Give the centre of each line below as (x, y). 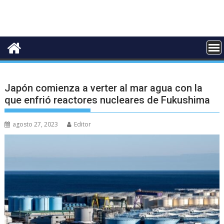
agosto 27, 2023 (35, 124)
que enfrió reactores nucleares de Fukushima (107, 100)
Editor (83, 124)
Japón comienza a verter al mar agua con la (104, 88)
